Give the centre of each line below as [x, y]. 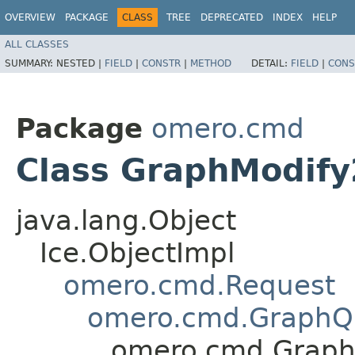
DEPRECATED [232, 17]
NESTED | [80, 63]
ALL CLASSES [37, 44]
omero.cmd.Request [199, 285]
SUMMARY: [31, 63]
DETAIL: [271, 63]
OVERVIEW [30, 17]
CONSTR [161, 63]
